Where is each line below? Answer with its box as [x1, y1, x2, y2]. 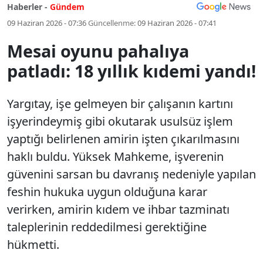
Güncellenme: [88, 18, 136, 28]
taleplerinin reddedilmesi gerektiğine [7, 219, 207, 235]
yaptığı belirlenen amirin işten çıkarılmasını [7, 131, 240, 147]
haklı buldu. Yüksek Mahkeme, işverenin [7, 149, 224, 164]
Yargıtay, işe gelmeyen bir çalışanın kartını [7, 96, 233, 112]
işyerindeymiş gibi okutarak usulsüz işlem [7, 113, 233, 129]
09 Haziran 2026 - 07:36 [7, 18, 86, 28]
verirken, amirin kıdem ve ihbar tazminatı [7, 201, 230, 217]
